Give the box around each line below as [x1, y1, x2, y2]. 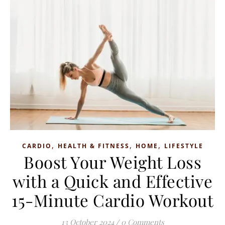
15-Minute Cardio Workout [12, 189, 213, 211]
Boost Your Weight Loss [24, 151, 201, 173]
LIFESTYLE [164, 142, 203, 151]
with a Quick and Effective [13, 170, 212, 192]
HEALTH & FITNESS [57, 142, 130, 151]
